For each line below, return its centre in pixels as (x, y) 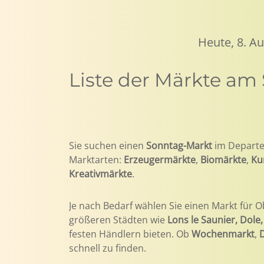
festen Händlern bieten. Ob (130, 234)
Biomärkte (223, 160)
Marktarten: (96, 160)
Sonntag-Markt (179, 146)
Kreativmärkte (100, 174)
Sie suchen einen (108, 146)
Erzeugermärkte (160, 160)
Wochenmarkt (223, 234)
